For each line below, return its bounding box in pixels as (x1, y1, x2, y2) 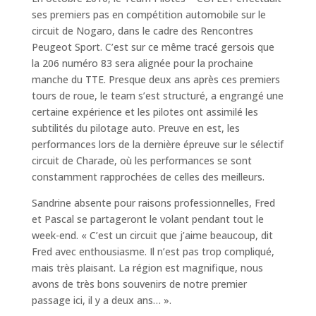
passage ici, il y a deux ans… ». (31, 293, 171, 307)
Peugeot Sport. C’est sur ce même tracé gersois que (31, 39, 274, 54)
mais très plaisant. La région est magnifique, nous (31, 260, 263, 274)
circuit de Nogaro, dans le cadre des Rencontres (31, 23, 253, 37)
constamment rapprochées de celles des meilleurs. (31, 169, 265, 183)
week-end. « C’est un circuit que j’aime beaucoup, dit (31, 228, 273, 242)
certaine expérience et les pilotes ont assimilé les (31, 104, 258, 119)
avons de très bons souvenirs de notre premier (31, 276, 247, 291)
